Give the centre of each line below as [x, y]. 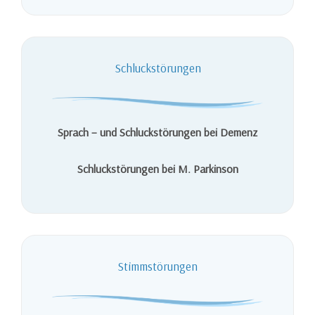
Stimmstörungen [157, 266]
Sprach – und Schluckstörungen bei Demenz [157, 132]
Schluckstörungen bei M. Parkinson [157, 168]
